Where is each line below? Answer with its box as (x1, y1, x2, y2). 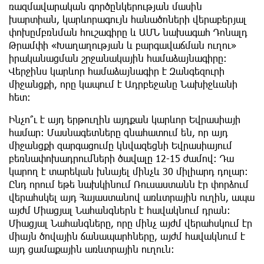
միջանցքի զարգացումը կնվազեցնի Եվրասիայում (9, 140, 232, 151)
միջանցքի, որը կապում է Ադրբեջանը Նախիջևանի (9, 78, 237, 90)
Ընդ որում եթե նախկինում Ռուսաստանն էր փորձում (9, 179, 249, 190)
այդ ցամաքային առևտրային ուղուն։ (9, 243, 174, 255)
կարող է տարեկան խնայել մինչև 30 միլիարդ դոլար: (9, 166, 248, 177)
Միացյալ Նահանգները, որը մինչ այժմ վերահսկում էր (9, 217, 252, 229)
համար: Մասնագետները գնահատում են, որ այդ (9, 127, 228, 138)
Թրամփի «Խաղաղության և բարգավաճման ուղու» (9, 39, 236, 51)
